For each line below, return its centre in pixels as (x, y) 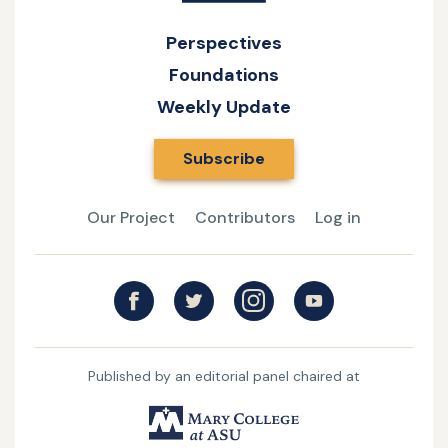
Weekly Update (224, 107)
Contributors (245, 217)
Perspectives (224, 43)
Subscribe (224, 158)
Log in (338, 217)
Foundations (224, 75)
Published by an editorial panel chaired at (224, 376)
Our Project (131, 217)
